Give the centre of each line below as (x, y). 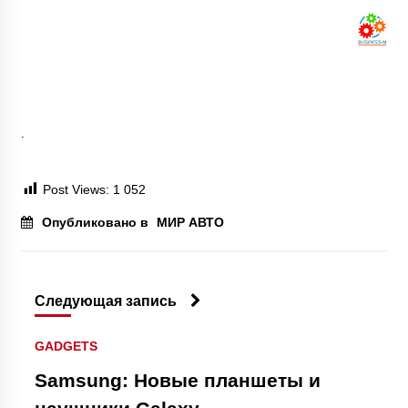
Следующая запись (105, 301)
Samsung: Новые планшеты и (177, 381)
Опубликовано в (97, 223)
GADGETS (66, 347)
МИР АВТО (190, 223)
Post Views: (76, 190)
